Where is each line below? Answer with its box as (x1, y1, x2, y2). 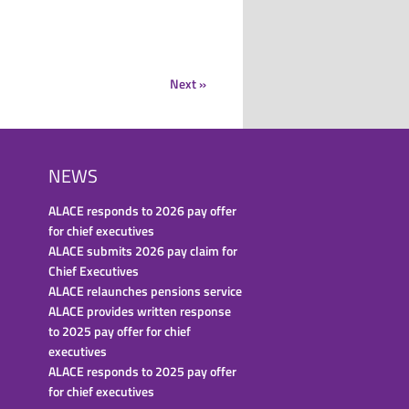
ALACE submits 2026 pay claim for (47, 241, 237, 260)
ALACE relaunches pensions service (47, 281, 242, 300)
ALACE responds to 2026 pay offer (47, 201, 236, 220)
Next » (170, 74, 206, 93)
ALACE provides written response (47, 301, 231, 320)
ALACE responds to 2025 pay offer (47, 362, 236, 381)
